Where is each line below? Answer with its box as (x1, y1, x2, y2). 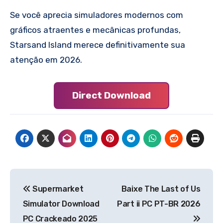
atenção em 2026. (10, 54, 82, 65)
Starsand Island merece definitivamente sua (10, 39, 185, 50)
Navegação (9, 170, 95, 186)
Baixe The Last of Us (121, 184, 201, 194)
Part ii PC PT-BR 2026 (117, 199, 201, 209)
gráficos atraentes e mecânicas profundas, (10, 24, 181, 35)
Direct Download (72, 89, 151, 101)
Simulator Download (22, 199, 100, 209)
